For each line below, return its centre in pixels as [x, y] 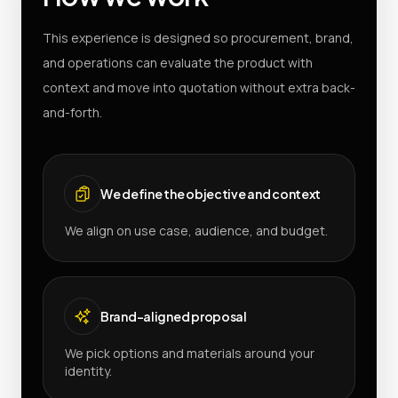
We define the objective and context [211, 193]
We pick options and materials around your [190, 353]
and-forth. [72, 112]
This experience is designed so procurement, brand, [198, 37]
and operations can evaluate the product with [178, 62]
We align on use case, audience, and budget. [196, 230]
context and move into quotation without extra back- [199, 87]
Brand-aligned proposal [174, 316]
